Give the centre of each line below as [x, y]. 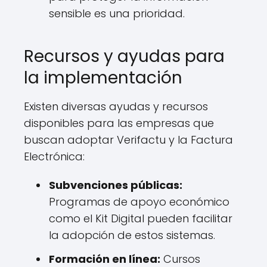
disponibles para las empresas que [119, 123]
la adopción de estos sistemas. [132, 235]
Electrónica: [54, 156]
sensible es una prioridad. [117, 13]
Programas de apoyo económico [139, 202]
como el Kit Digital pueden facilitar [141, 218]
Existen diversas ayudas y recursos [116, 106]
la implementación [103, 78]
